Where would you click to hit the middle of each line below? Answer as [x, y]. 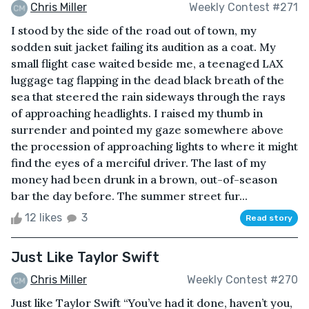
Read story [269, 218]
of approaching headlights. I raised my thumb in [137, 113]
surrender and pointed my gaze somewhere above [147, 129]
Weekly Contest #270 [242, 280]
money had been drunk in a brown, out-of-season [144, 179]
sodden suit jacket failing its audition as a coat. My [143, 47]
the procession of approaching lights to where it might [154, 146]
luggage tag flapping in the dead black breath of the [148, 80]
